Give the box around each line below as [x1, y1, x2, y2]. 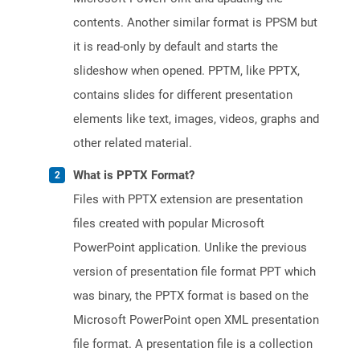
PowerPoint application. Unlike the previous [73, 240, 307, 256]
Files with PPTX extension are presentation [73, 192, 303, 207]
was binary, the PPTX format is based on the [73, 288, 309, 304]
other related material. [73, 136, 192, 151]
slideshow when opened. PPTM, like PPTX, [73, 63, 300, 79]
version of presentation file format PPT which [73, 264, 316, 280]
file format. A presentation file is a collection [73, 337, 313, 352]
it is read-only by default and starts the [73, 39, 278, 55]
